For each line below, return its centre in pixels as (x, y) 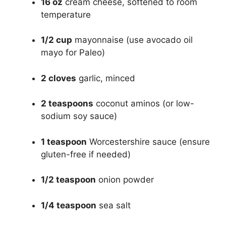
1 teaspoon (64, 142)
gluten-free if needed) (86, 154)
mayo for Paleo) (73, 53)
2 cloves (59, 78)
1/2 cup (56, 40)
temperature (66, 14)
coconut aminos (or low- (144, 104)
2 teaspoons (67, 104)
